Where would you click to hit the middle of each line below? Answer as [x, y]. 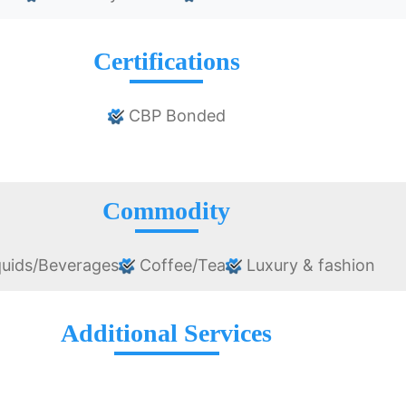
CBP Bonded [174, 116]
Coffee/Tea [180, 266]
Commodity [167, 211]
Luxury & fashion [308, 266]
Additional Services [167, 333]
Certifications [166, 62]
